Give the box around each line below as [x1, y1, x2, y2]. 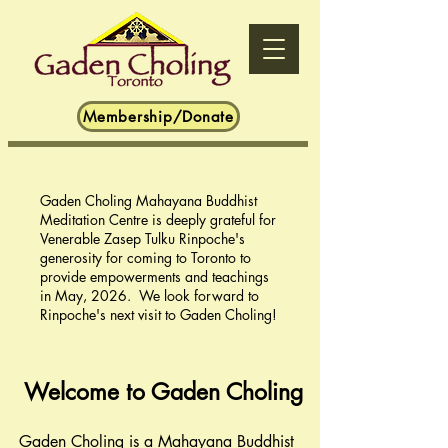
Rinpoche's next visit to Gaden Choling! [40, 305, 277, 324]
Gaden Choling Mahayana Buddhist [40, 191, 257, 210]
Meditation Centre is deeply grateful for [40, 210, 276, 229]
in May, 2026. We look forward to [40, 286, 259, 305]
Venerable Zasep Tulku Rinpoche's [40, 229, 245, 248]
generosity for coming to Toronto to [40, 248, 251, 267]
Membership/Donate [83, 107, 234, 126]
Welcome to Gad [23, 377, 196, 407]
